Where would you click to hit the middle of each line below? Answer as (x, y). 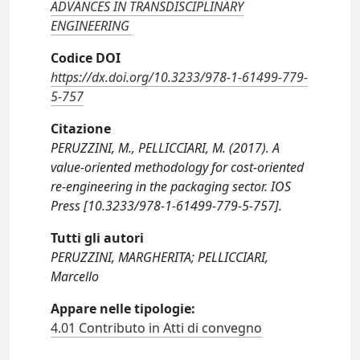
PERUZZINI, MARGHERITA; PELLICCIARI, (160, 258)
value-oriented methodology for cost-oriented (178, 168)
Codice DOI (86, 58)
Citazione (81, 129)
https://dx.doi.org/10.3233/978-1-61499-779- (180, 78)
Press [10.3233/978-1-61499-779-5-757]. (167, 206)
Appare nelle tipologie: (123, 309)
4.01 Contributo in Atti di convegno (157, 328)
